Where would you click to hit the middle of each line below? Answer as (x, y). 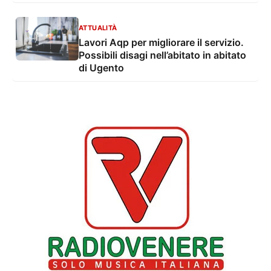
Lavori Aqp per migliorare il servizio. (161, 43)
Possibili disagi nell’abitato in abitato (162, 55)
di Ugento (101, 68)
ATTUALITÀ (98, 28)
